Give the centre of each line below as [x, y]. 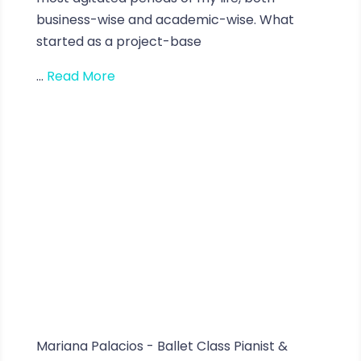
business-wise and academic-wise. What [165, 19]
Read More [81, 76]
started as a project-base [118, 41]
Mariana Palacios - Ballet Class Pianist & [162, 346]
